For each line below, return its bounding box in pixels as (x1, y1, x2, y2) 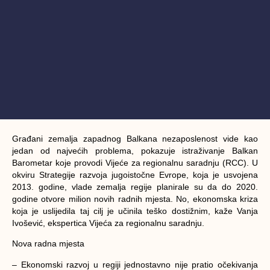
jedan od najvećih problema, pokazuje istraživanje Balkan (12, 145, 258, 155)
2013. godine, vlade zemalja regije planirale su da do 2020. (12, 181, 258, 192)
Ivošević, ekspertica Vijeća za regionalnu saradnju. (12, 218, 204, 228)
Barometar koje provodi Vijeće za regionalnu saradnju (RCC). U (12, 157, 258, 168)
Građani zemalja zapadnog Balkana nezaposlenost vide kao (12, 133, 258, 143)
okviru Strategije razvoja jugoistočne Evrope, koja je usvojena (12, 169, 258, 180)
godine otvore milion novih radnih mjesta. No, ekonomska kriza (12, 193, 258, 204)
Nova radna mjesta (12, 239, 84, 249)
